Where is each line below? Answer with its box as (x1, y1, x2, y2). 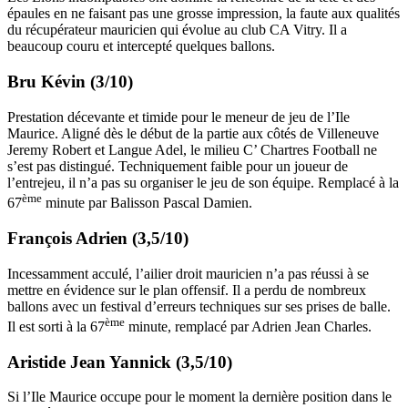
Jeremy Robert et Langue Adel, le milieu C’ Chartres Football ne (7, 141, 377, 158)
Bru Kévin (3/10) (7, 72, 133, 92)
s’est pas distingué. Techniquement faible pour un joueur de (7, 158, 348, 174)
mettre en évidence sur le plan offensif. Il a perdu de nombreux (7, 281, 366, 298)
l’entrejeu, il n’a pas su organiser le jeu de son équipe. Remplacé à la (7, 174, 399, 190)
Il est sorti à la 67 (7, 318, 105, 334)
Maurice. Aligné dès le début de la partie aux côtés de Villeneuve (7, 125, 379, 141)
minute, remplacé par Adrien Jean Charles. (125, 318, 372, 334)
